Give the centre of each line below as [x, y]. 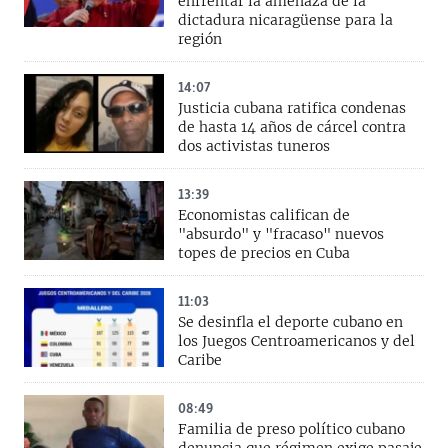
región [200, 39]
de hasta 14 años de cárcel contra [292, 127]
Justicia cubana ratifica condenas [292, 108]
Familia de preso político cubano [291, 429]
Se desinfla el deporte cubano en [290, 322]
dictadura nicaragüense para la [285, 20]
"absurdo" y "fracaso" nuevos [281, 234]
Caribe [200, 360]
